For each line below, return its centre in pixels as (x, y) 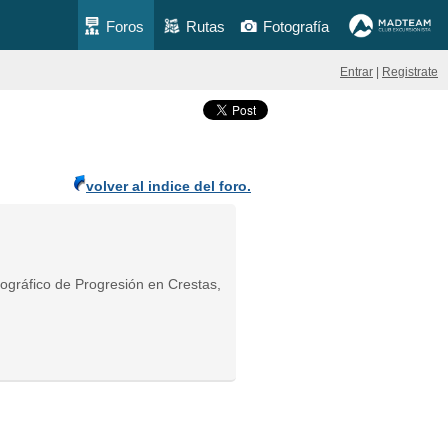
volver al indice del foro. (168, 186)
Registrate (410, 72)
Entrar (356, 72)
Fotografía (296, 26)
